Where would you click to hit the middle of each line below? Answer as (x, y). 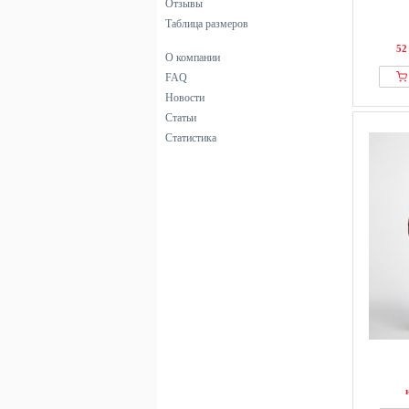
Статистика (191, 138)
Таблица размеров (207, 24)
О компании (193, 58)
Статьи (181, 118)
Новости (185, 98)
